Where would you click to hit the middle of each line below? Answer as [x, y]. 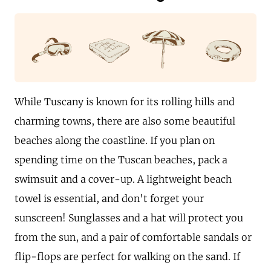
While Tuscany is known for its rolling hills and [125, 101]
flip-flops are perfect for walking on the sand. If [127, 256]
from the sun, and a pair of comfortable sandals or [133, 237]
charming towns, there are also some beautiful [125, 121]
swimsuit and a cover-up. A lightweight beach [123, 179]
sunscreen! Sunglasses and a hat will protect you [129, 217]
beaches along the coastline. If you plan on [115, 140]
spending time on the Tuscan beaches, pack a [121, 159]
